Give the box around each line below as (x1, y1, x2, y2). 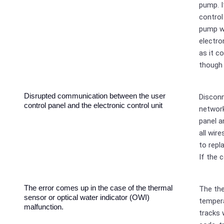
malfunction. (24, 202, 64, 211)
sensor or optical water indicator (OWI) (24, 193, 150, 201)
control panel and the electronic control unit (24, 101, 163, 109)
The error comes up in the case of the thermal (24, 183, 173, 192)
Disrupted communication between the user (24, 91, 166, 100)
